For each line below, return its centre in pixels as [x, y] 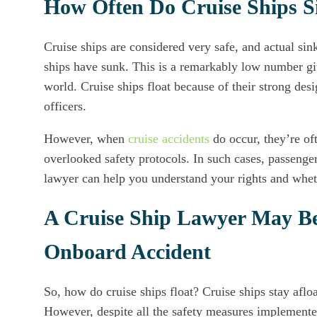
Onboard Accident [127, 252]
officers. [65, 106]
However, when [86, 139]
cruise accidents [169, 139]
